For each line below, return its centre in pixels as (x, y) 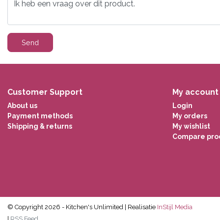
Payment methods (40, 116)
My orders (190, 116)
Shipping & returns (40, 126)
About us (22, 105)
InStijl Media (174, 207)
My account (195, 92)
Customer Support (45, 92)
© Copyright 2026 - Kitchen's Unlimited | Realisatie (82, 207)
